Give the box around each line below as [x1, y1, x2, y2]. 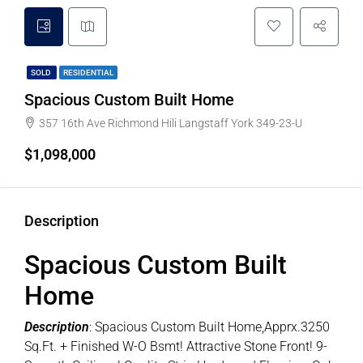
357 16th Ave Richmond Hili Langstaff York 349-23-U [39, 117, 302, 130]
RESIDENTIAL [63, 68, 113, 78]
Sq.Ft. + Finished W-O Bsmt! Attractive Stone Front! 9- [24, 339, 327, 355]
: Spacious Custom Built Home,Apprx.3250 [89, 319, 330, 335]
